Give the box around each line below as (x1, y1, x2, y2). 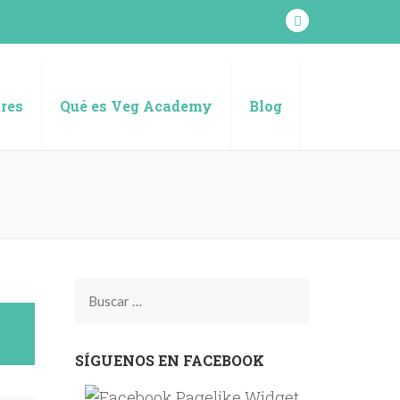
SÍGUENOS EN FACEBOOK (74, 351, 264, 370)
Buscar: (87, 292, 142, 313)
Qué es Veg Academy (60, 96, 212, 115)
